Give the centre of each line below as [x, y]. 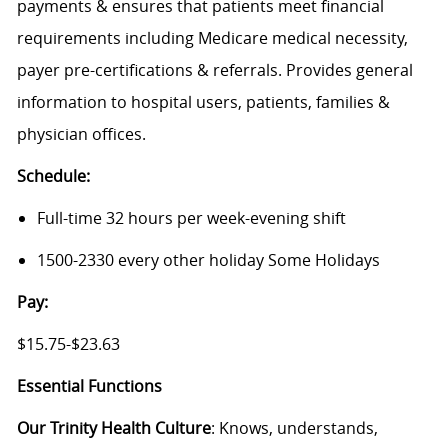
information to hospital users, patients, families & [203, 102]
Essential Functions [89, 386]
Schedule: [53, 176]
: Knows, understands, [294, 428]
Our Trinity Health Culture [113, 428]
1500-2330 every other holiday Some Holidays [208, 260]
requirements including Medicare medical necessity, [212, 38]
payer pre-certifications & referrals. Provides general [214, 70]
